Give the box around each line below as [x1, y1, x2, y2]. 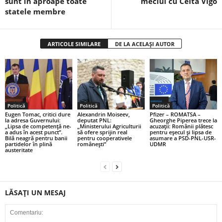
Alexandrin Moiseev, [77, 111, 130, 118]
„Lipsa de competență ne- [5, 122, 71, 130]
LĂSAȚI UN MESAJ [5, 188, 66, 197]
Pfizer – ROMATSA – [149, 111, 201, 118]
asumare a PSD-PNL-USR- [149, 134, 216, 142]
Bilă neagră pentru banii [5, 134, 67, 142]
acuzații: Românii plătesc [149, 122, 213, 130]
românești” [77, 140, 106, 148]
